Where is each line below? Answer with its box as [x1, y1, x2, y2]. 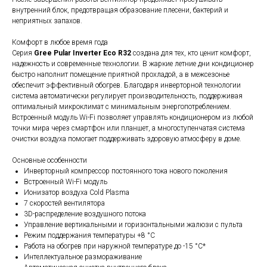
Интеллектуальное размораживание [24, 253, 142, 262]
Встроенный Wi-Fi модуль [24, 178, 107, 187]
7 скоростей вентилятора [24, 199, 105, 208]
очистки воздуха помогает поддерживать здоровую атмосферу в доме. [12, 135, 241, 144]
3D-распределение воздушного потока [24, 210, 146, 219]
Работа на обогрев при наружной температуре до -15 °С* [24, 242, 206, 251]
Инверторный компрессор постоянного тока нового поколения [24, 167, 228, 176]
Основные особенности [12, 156, 87, 165]
